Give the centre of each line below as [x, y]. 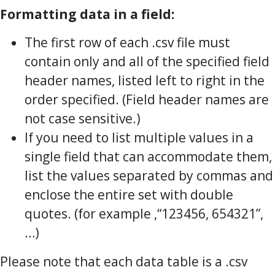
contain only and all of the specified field [147, 61]
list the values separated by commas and [149, 175]
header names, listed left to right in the [145, 80]
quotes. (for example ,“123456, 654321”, [144, 213]
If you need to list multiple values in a [139, 137]
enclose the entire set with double [129, 194]
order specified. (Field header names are [147, 99]
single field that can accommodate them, [148, 156]
